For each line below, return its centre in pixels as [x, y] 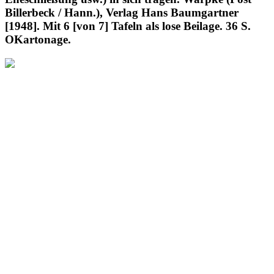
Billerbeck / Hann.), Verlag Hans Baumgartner [122, 12]
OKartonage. [38, 39]
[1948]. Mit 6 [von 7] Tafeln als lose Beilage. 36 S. [128, 26]
